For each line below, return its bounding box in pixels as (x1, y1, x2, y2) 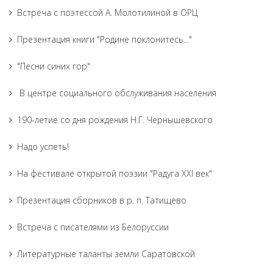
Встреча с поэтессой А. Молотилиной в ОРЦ (17, 7, 198, 18)
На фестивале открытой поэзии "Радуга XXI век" (17, 168, 212, 179)
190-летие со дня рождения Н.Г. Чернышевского (17, 114, 213, 126)
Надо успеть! (17, 141, 69, 152)
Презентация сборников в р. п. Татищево (17, 194, 186, 206)
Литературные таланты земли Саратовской (17, 248, 195, 260)
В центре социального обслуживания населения (17, 87, 216, 99)
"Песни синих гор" (17, 60, 90, 72)
